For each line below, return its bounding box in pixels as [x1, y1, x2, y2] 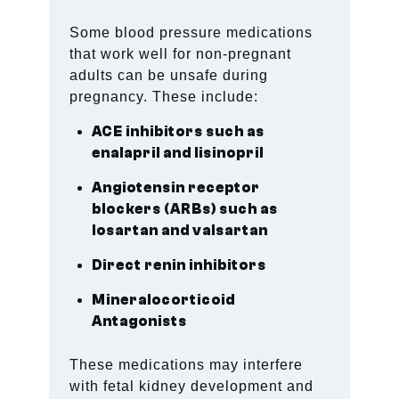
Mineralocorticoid [92, 291, 236, 308]
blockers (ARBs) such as [92, 200, 279, 217]
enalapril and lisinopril [92, 144, 265, 161]
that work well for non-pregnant [69, 45, 292, 61]
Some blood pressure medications [69, 24, 313, 40]
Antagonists [92, 313, 188, 330]
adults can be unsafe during [69, 67, 269, 83]
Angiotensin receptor [92, 179, 261, 196]
